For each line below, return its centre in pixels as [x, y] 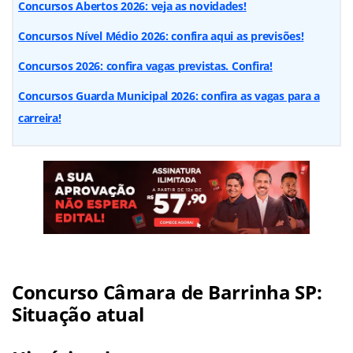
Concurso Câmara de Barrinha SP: [167, 292]
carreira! [40, 117]
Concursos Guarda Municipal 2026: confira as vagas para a [169, 95]
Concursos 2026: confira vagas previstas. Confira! [145, 65]
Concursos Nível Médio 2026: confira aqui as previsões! [161, 35]
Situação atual [78, 314]
